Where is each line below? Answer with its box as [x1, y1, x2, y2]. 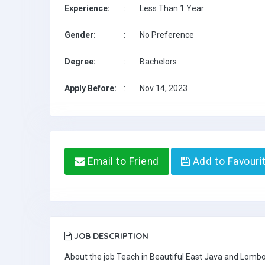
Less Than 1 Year [140, 4, 204, 13]
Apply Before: [64, 83, 117, 93]
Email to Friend [85, 156, 159, 167]
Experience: [64, 4, 110, 13]
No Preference [140, 30, 194, 40]
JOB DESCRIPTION [72, 231, 148, 241]
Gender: [64, 30, 96, 40]
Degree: [64, 57, 96, 66]
